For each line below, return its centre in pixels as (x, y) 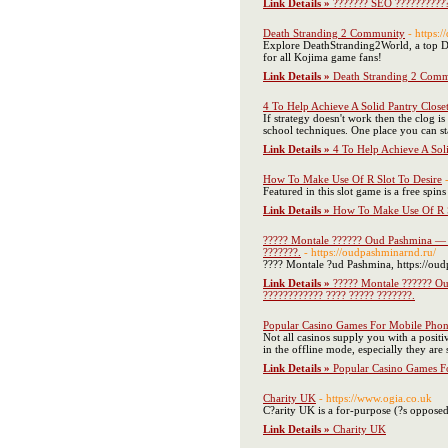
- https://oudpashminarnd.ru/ (370, 252)
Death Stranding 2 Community (334, 33)
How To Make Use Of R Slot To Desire (352, 179)
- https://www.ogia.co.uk (375, 398)
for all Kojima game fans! (322, 57)
